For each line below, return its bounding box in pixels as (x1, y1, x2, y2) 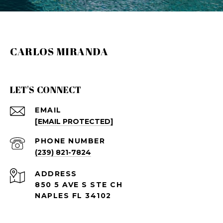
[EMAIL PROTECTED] (35, 117, 113, 126)
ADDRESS (35, 169, 77, 179)
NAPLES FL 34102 (35, 191, 111, 201)
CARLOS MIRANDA (10, 44, 108, 59)
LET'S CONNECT (10, 84, 82, 96)
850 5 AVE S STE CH (35, 180, 122, 190)
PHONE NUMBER (35, 136, 105, 146)
